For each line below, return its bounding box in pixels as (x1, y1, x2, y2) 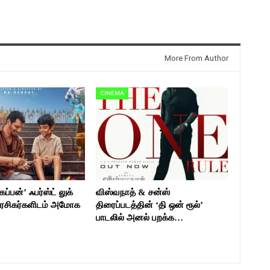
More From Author (164, 54, 228, 63)
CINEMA (99, 90, 124, 97)
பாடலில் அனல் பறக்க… (95, 212, 183, 222)
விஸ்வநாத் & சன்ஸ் (95, 187, 170, 197)
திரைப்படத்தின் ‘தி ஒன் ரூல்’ (95, 199, 203, 210)
